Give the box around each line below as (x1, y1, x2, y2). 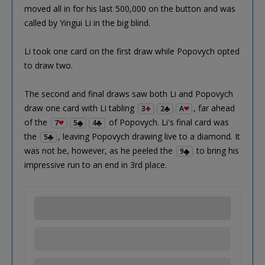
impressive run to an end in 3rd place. (24, 159, 167, 170)
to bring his (194, 144, 239, 156)
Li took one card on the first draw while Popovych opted (24, 45, 240, 57)
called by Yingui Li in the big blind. (24, 17, 150, 28)
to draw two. (24, 59, 73, 71)
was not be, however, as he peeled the (24, 144, 175, 156)
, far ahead (193, 102, 235, 114)
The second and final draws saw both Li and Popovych (24, 88, 233, 99)
